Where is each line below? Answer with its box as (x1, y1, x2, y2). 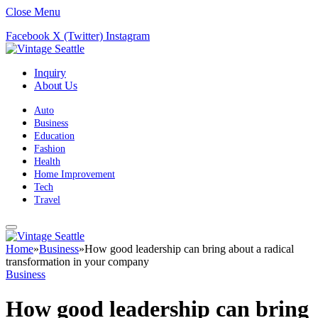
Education (34, 131, 75, 141)
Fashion (34, 143, 65, 154)
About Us (34, 79, 77, 92)
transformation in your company (6, 256, 149, 268)
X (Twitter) (53, 30, 103, 42)
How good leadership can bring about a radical (84, 243, 294, 255)
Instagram (106, 30, 150, 42)
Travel (34, 194, 60, 205)
